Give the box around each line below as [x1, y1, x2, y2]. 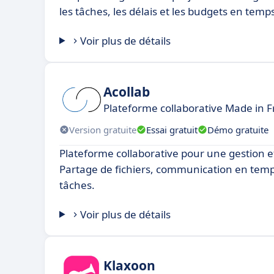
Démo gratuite [207, 123, 268, 136]
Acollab [103, 83, 150, 100]
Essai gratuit [146, 123, 198, 136]
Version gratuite [69, 123, 136, 136]
